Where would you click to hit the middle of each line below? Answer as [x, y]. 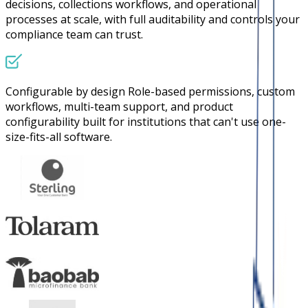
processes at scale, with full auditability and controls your [153, 19]
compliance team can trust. [74, 34]
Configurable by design [65, 91]
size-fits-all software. [59, 136]
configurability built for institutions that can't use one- [146, 121]
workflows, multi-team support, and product [119, 106]
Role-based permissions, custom [211, 91]
